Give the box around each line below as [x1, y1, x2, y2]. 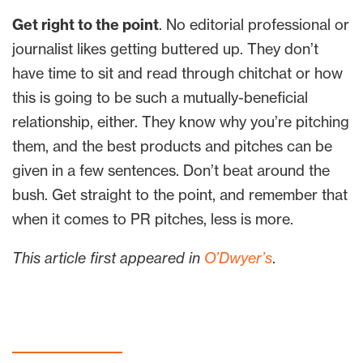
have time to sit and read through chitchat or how [12, 64, 343, 83]
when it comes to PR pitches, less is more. [12, 210, 293, 228]
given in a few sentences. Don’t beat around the [12, 161, 330, 180]
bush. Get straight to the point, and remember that [12, 186, 348, 204]
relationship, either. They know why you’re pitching [12, 113, 349, 131]
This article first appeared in [12, 249, 204, 267]
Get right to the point [12, 15, 159, 34]
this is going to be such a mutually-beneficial [12, 88, 308, 107]
